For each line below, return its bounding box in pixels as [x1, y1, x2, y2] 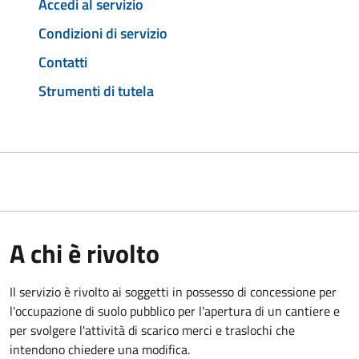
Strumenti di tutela [38, 79, 154, 102]
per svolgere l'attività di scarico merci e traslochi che [10, 320, 295, 340]
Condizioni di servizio [38, 22, 167, 45]
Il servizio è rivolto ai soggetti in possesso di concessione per [10, 281, 337, 301]
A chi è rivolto [10, 233, 159, 272]
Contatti [38, 50, 87, 73]
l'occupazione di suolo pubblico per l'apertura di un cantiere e [10, 301, 340, 321]
